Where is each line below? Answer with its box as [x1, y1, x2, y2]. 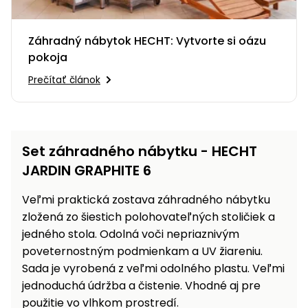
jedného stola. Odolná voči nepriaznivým [22, 225, 239, 242]
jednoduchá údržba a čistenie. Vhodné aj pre [22, 277, 261, 294]
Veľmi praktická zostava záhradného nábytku [22, 191, 270, 208]
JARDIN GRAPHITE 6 [22, 160, 151, 180]
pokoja [28, 49, 67, 65]
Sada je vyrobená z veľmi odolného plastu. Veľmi [22, 260, 285, 276]
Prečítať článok [28, 72, 100, 87]
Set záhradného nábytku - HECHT [22, 141, 257, 161]
